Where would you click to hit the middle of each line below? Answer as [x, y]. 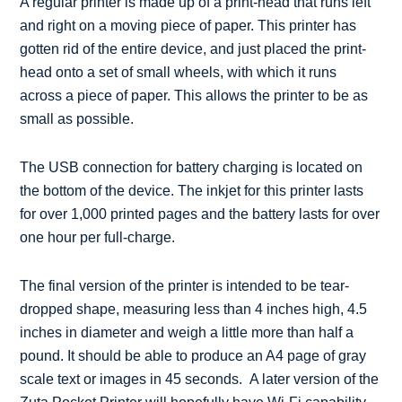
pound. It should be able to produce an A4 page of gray [193, 355]
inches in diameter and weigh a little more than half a [187, 332]
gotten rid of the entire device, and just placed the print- [193, 48]
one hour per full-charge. [98, 237]
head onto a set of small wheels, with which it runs [179, 72]
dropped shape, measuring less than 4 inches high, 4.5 [194, 309]
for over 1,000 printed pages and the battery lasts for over [200, 214]
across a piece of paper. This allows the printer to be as [194, 95]
